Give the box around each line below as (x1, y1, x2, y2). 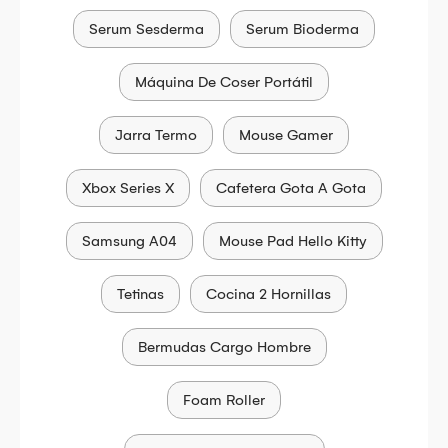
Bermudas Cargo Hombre (137, 338, 311, 357)
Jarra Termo (115, 126, 197, 145)
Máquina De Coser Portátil (135, 73, 313, 92)
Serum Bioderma (246, 20, 359, 39)
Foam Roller (183, 391, 265, 410)
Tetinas (117, 285, 164, 304)
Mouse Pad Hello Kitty (218, 232, 367, 251)
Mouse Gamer (239, 126, 333, 145)
